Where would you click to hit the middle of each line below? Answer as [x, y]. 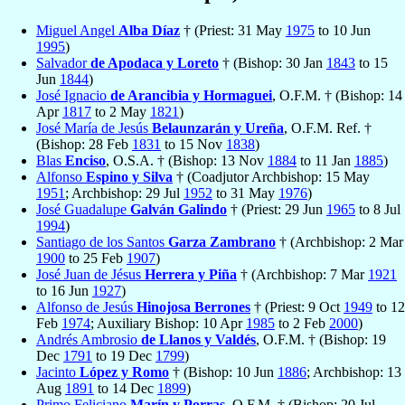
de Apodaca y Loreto [155, 63]
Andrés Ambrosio [89, 340]
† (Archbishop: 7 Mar [302, 275]
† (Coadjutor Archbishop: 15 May [271, 177]
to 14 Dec [126, 389]
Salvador [63, 63]
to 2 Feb [302, 324]
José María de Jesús [94, 128]
